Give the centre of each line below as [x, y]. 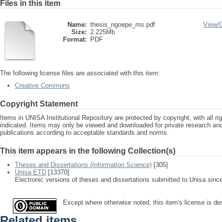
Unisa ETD [30, 172]
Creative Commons [42, 85]
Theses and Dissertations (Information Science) [83, 165]
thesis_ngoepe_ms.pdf [123, 25]
